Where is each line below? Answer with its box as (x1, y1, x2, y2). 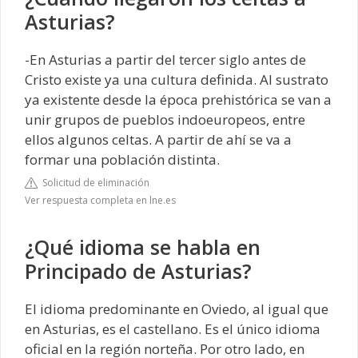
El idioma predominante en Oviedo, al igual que (25, 299, 328, 318)
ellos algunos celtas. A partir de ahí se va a (25, 130, 292, 149)
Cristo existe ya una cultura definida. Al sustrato (25, 70, 328, 89)
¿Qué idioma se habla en (25, 233, 261, 261)
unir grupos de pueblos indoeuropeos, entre (25, 110, 305, 129)
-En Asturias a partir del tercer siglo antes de (25, 50, 306, 70)
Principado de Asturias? (25, 257, 252, 284)
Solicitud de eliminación (38, 175, 149, 189)
